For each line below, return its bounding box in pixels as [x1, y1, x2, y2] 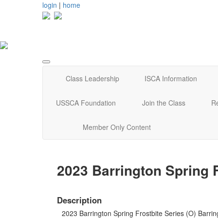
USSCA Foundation [55, 97, 116, 108]
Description [57, 194, 102, 206]
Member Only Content [83, 122, 151, 132]
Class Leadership [66, 73, 120, 83]
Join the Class [142, 97, 185, 108]
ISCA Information [144, 73, 197, 83]
